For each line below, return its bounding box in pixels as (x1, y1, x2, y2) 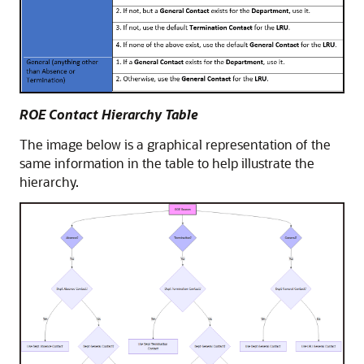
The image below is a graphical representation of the (19, 135, 331, 153)
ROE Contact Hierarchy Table (19, 105, 198, 123)
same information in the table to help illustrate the (19, 154, 314, 171)
